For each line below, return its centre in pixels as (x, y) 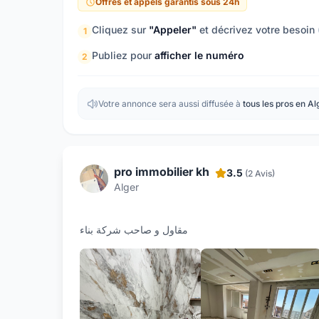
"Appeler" (173, 30)
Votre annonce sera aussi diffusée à (171, 104)
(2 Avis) (260, 174)
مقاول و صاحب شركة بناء (134, 230)
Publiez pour (123, 56)
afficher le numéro (199, 56)
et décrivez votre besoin (257, 30)
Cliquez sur (120, 30)
